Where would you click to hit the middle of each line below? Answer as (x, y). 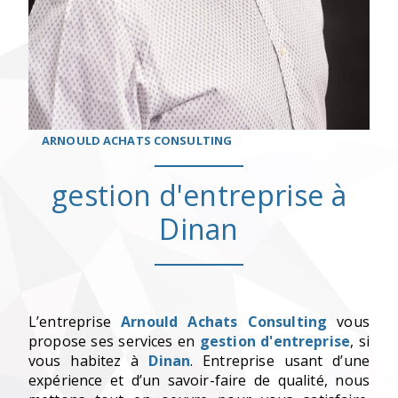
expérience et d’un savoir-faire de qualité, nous (199, 381)
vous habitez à (89, 361)
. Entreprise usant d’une (280, 361)
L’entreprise (75, 322)
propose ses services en (114, 342)
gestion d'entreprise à (199, 195)
